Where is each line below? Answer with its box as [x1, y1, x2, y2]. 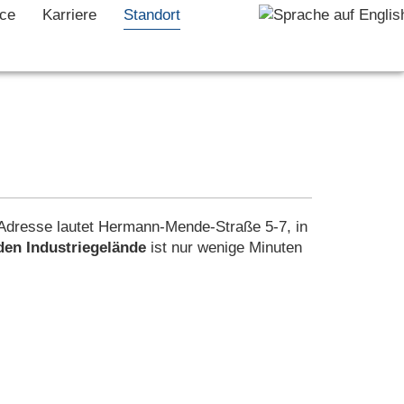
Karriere [41, 6, 96, 23]
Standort [123, 6, 180, 23]
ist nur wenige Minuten [146, 239, 302, 256]
